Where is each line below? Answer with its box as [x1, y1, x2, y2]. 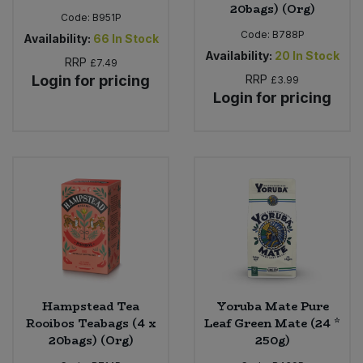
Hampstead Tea [42, 297, 139, 315]
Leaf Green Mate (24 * [204, 314, 340, 332]
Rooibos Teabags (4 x [25, 314, 156, 332]
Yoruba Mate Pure [216, 297, 329, 315]
